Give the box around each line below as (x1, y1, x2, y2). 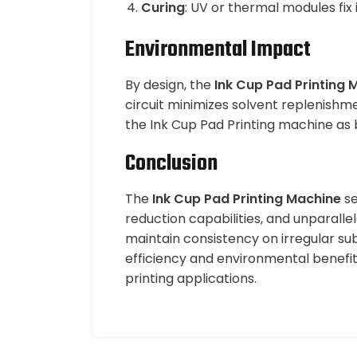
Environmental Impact (125, 33, 311, 67)
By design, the (125, 76, 214, 94)
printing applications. (125, 269, 257, 288)
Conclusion (125, 147, 218, 181)
